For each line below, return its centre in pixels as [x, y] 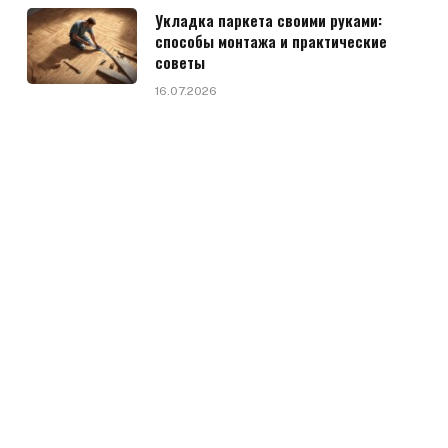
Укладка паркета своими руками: [268, 20]
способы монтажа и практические [270, 41]
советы [179, 62]
